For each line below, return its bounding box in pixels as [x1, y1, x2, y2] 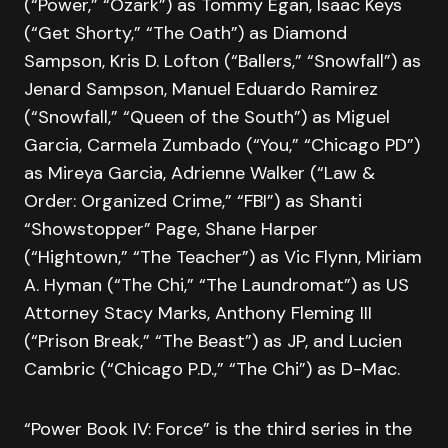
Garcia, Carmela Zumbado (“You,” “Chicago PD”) [24, 133, 420, 157]
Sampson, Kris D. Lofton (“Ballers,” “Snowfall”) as [24, 49, 421, 73]
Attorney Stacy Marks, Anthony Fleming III [24, 301, 372, 325]
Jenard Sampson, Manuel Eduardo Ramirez [24, 77, 378, 101]
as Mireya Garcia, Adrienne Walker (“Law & [24, 161, 375, 185]
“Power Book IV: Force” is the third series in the [24, 417, 412, 441]
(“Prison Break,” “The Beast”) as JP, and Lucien [24, 329, 402, 353]
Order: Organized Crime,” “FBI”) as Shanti [24, 189, 362, 213]
